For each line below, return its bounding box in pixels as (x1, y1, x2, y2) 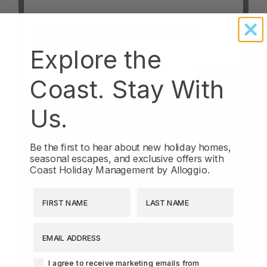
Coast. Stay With (30, 74, 225, 104)
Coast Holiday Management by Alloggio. (30, 164, 210, 176)
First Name (32, 187, 75, 196)
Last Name (136, 187, 178, 196)
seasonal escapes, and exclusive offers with (30, 153, 223, 164)
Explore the (30, 45, 162, 75)
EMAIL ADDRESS (32, 222, 97, 231)
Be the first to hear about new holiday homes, (30, 142, 231, 154)
